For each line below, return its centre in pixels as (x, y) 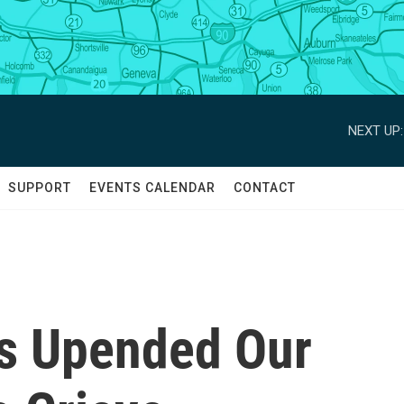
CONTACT (265, 188)
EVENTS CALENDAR (152, 188)
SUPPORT (40, 188)
